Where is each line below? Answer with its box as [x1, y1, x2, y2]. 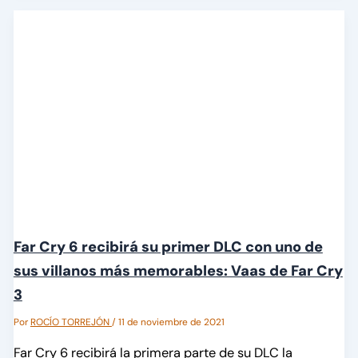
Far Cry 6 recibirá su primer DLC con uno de [13, 237, 323, 257]
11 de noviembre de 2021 [117, 315, 225, 328]
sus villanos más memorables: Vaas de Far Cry [13, 261, 343, 280]
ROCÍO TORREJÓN [30, 315, 112, 328]
